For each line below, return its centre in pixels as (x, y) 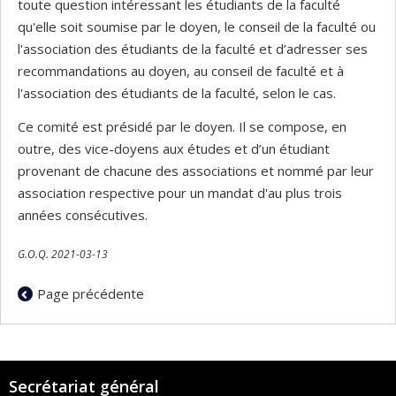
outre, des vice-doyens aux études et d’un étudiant (174, 148)
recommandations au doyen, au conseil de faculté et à (181, 71)
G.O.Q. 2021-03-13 (63, 254)
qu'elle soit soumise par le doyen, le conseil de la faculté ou (197, 27)
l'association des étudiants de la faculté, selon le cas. (177, 93)
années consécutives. (83, 214)
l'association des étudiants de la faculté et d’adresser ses (193, 49)
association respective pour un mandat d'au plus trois (180, 192)
